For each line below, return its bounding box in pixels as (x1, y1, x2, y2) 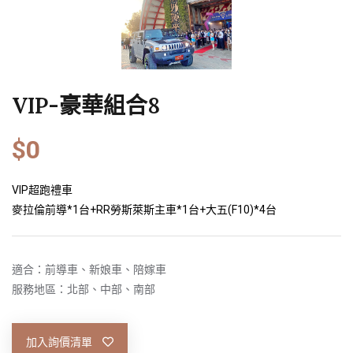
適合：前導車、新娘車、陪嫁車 (12, 262, 166, 276)
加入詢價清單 (26, 335, 95, 348)
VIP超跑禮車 (12, 183, 72, 196)
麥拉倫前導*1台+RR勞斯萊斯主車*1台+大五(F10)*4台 (12, 203, 277, 216)
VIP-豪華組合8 (12, 91, 160, 120)
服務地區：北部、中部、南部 (12, 282, 155, 295)
